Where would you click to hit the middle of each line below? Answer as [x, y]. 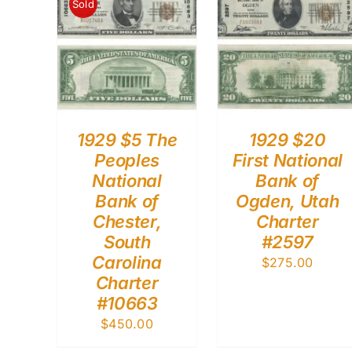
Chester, [127, 221]
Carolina [127, 262]
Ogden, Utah [288, 201]
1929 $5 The [127, 139]
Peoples [127, 160]
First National [287, 160]
